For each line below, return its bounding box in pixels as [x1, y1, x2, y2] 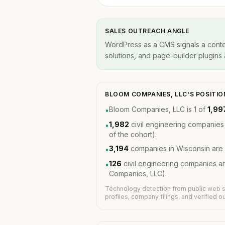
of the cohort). [109, 130, 157, 139]
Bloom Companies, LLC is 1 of [109, 105, 207, 114]
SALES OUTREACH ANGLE [105, 27, 189, 35]
